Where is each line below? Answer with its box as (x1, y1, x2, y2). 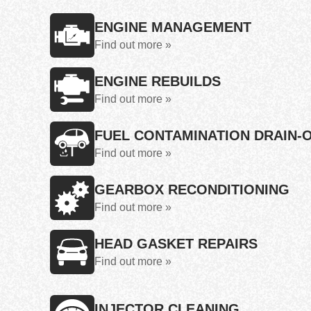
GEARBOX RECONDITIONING (94, 182, 289, 197)
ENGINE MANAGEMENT (94, 19, 251, 35)
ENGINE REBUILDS (94, 74, 221, 89)
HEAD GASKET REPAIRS (94, 236, 258, 251)
